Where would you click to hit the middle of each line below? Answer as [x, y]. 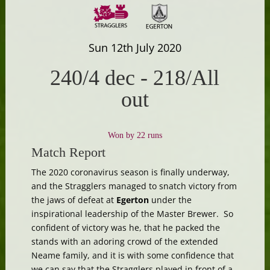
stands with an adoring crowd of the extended [124, 241]
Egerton [133, 199]
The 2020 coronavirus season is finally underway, [130, 172]
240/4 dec [93, 77]
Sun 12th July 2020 [135, 47]
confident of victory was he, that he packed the [125, 227]
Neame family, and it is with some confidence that [132, 255]
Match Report [68, 152]
